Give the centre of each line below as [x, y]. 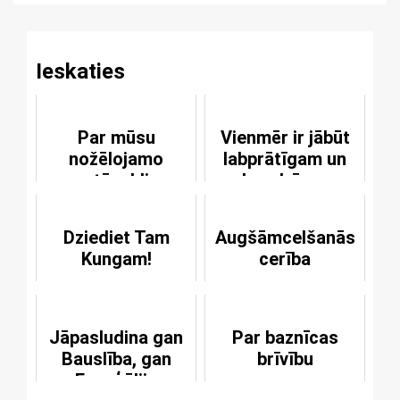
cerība [285, 259]
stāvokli [116, 180]
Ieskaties [80, 71]
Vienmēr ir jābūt [285, 137]
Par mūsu [116, 137]
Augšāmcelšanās [285, 237]
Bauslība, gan [116, 359]
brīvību [285, 359]
